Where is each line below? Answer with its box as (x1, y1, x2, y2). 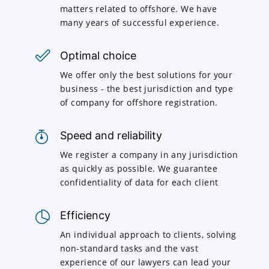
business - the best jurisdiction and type (60, 82, 234, 94)
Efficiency (60, 208, 110, 222)
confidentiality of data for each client (60, 176, 219, 188)
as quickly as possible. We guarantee (60, 162, 218, 174)
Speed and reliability (60, 128, 162, 142)
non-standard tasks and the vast (60, 242, 199, 254)
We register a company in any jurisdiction (60, 148, 238, 160)
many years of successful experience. (60, 16, 220, 28)
